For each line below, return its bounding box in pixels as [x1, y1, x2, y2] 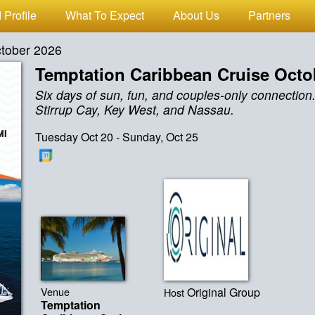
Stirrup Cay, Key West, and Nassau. [35, 101, 235, 119]
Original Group [187, 283, 261, 300]
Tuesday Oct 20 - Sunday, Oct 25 [35, 128, 199, 145]
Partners [247, 7, 290, 24]
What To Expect [65, 7, 144, 24]
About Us [172, 7, 219, 24]
